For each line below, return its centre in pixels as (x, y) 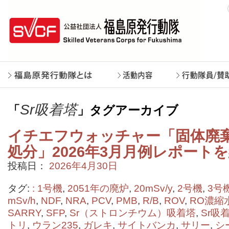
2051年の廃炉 (98, 188)
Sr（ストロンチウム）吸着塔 (133, 213)
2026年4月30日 (83, 166)
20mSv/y (153, 188)
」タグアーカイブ (128, 110)
